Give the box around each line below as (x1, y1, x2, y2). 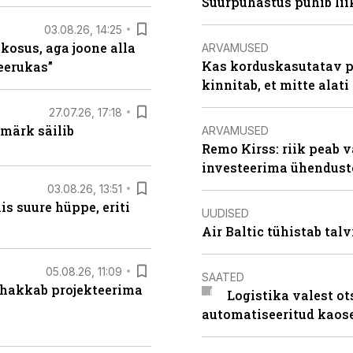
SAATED (202, 269, 244, 284)
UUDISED (202, 206, 249, 220)
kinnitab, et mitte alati (202, 76, 349, 93)
